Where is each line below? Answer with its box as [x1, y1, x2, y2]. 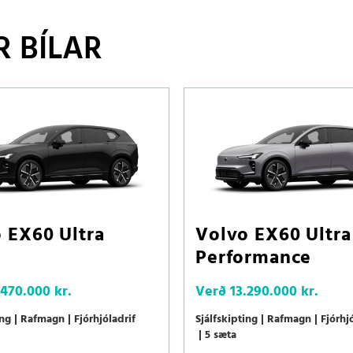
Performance [195, 243, 312, 274]
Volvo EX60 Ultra [195, 221, 351, 251]
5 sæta [205, 326, 236, 345]
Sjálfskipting [195, 310, 258, 329]
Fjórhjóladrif [74, 310, 136, 329]
